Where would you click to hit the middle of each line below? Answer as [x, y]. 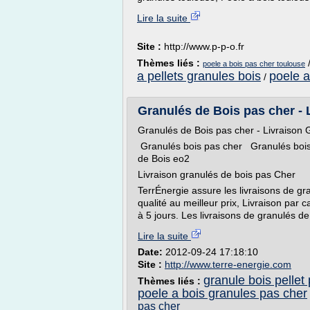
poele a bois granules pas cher [222, 293]
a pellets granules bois [199, 76]
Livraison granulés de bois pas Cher [217, 174]
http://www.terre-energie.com [228, 264]
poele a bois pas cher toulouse [254, 64]
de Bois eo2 [165, 158]
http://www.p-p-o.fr [204, 46]
